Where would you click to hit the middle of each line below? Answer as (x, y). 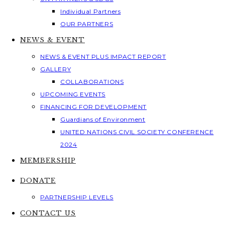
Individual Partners (91, 11)
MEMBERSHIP (48, 160)
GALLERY (56, 69)
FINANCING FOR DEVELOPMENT (93, 107)
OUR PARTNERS (87, 24)
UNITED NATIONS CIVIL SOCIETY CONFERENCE (137, 132)
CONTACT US (48, 213)
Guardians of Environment (103, 119)
